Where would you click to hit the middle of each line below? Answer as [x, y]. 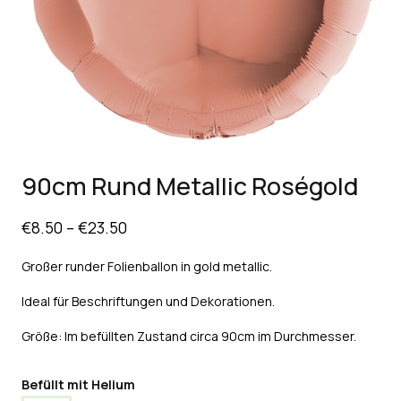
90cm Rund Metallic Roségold [190, 185]
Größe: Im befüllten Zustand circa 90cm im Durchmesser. [189, 336]
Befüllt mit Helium [78, 384]
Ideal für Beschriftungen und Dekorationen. [148, 301]
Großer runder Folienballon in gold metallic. [147, 266]
